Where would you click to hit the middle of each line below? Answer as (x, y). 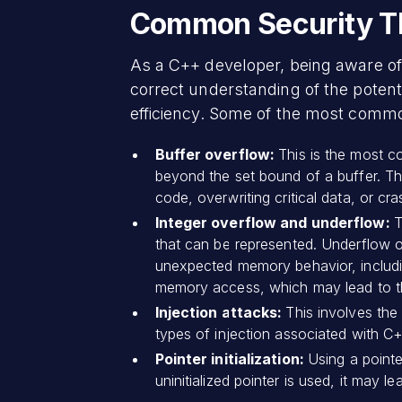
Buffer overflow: (217, 154)
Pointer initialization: (231, 358)
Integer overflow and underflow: (274, 222)
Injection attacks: (220, 312)
